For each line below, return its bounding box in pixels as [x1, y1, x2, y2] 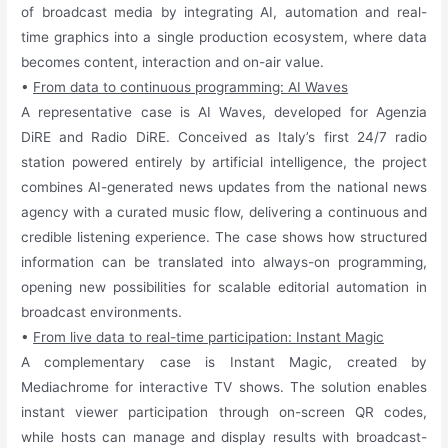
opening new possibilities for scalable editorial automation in [21, 278, 427, 295]
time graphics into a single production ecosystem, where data [21, 28, 427, 45]
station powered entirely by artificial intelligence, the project [21, 153, 427, 170]
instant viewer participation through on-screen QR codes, [21, 403, 427, 420]
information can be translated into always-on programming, [21, 253, 427, 270]
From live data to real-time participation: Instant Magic [33, 328, 385, 345]
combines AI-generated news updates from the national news [21, 178, 427, 195]
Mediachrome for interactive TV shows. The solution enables [21, 378, 427, 395]
